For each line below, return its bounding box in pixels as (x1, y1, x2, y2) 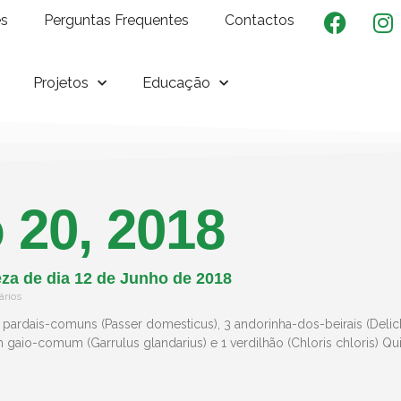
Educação (142, 73, 211, 91)
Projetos (33, 73, 90, 91)
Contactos (225, 12, 295, 29)
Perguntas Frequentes (44, 12, 190, 29)
